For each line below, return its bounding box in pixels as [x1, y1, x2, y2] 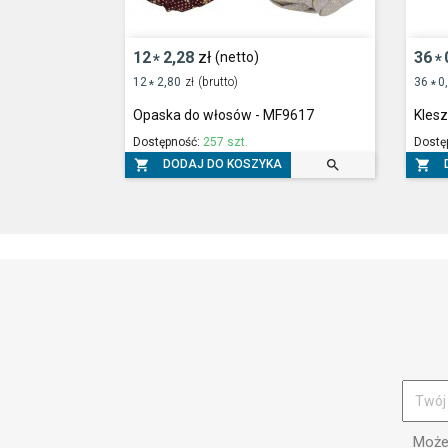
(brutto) [198, 74, 239, 89]
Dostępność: [132, 134, 203, 149]
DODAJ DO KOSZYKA [162, 156, 282, 171]
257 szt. [202, 134, 248, 149]
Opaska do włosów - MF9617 [132, 106, 314, 123]
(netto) [215, 49, 260, 66]
